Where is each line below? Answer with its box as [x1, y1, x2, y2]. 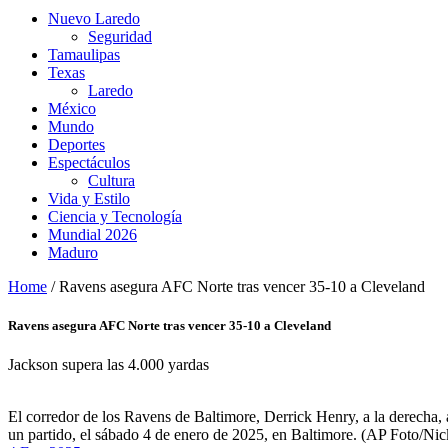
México [48, 100, 96, 117]
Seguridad [88, 28, 152, 45]
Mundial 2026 [48, 226, 137, 243]
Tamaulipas [48, 46, 120, 63]
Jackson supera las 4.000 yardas [8, 356, 209, 374]
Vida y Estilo [48, 190, 130, 207]
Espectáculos [48, 154, 130, 171]
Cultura [88, 172, 135, 189]
